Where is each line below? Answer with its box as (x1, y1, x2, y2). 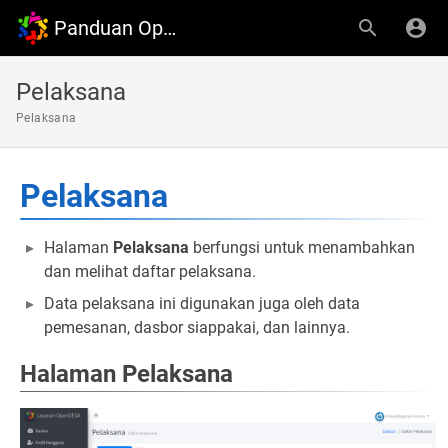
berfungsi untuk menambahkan (189, 238, 415, 257)
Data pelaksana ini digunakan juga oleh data (44, 294, 360, 313)
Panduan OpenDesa (163, 16, 176, 40)
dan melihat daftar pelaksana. (44, 262, 256, 281)
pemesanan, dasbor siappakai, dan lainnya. (44, 318, 350, 337)
